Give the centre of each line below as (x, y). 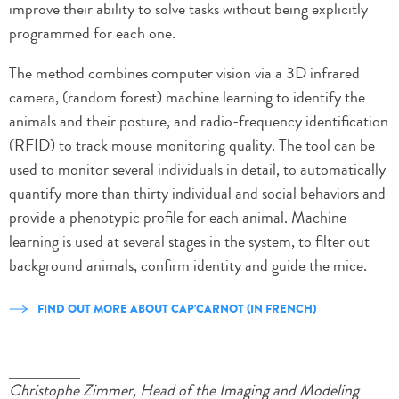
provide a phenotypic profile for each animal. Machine (178, 218)
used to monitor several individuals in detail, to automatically (197, 170)
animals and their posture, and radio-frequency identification (199, 122)
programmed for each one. (92, 33)
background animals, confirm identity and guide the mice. (188, 266)
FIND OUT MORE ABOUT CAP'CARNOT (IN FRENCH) (177, 308)
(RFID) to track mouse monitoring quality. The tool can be (192, 146)
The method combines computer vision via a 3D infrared (184, 73)
